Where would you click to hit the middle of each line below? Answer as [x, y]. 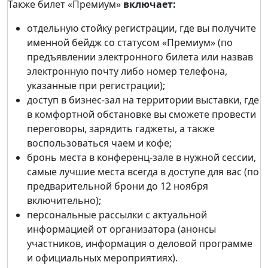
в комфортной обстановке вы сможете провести [141, 114]
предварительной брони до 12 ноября [118, 186]
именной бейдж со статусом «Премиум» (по [130, 42]
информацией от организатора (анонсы [121, 229]
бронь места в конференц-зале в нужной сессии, [141, 157]
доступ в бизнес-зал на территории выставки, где [143, 100]
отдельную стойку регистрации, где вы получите [141, 28]
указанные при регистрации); [96, 86]
